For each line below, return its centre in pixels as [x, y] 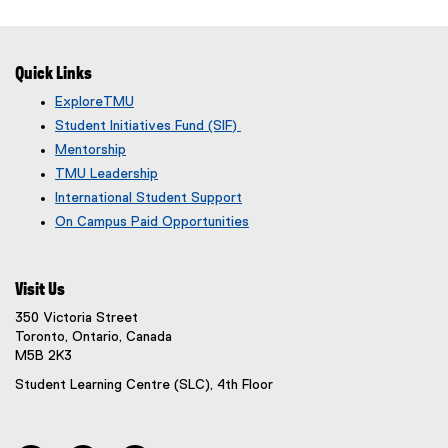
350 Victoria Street [76, 317]
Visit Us [40, 289]
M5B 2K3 [43, 355]
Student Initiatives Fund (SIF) [148, 125]
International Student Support [148, 197]
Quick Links [53, 73]
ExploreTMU [94, 101]
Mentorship [90, 149]
